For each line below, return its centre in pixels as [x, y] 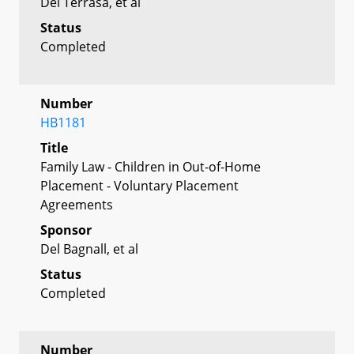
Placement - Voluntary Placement [139, 185]
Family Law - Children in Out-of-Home [151, 166]
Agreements [77, 204]
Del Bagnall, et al [89, 249]
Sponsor [66, 230]
